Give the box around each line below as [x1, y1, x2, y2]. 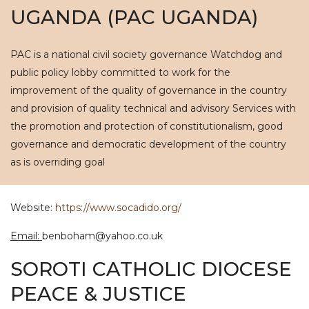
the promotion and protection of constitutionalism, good [10, 120, 283, 132]
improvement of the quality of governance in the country [10, 84, 287, 97]
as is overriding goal [10, 156, 105, 168]
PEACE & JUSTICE [10, 282, 186, 306]
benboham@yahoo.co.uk [42, 230, 163, 242]
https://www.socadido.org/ [55, 201, 181, 214]
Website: [10, 201, 55, 214]
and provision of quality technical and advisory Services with [10, 102, 296, 114]
